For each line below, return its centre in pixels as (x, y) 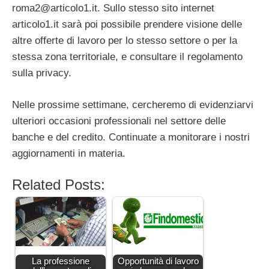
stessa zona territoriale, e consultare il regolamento (127, 57)
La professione (61, 261)
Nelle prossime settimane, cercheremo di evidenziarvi (133, 104)
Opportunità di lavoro (158, 261)
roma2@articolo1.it (55, 8)
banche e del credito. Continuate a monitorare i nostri (131, 137)
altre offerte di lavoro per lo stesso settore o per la (125, 41)
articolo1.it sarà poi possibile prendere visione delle (127, 25)
